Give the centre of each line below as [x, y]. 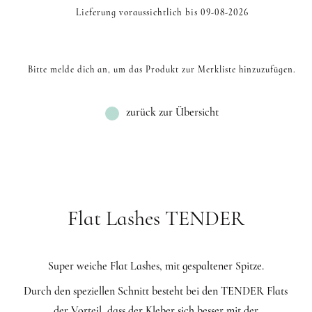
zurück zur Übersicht [173, 112]
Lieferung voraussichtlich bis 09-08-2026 [162, 13]
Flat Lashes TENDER [156, 219]
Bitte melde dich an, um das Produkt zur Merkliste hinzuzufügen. [162, 70]
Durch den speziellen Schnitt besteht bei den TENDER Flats [156, 291]
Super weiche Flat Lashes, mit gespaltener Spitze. [156, 266]
